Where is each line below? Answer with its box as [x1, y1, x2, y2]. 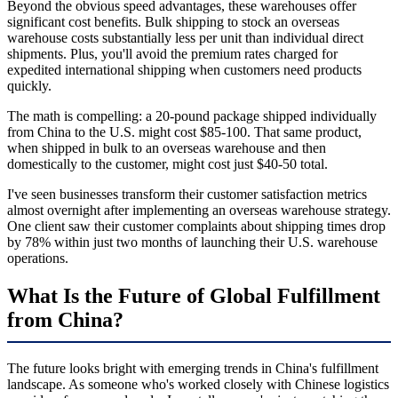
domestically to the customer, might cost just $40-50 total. [7, 156, 328, 172]
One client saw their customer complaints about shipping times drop [7, 219, 386, 235]
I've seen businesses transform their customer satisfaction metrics [7, 187, 367, 203]
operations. [7, 251, 68, 267]
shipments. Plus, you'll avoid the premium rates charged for [7, 46, 338, 62]
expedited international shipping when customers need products [7, 62, 362, 78]
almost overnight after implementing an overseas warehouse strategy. [7, 203, 391, 219]
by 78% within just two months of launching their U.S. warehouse [7, 235, 378, 251]
